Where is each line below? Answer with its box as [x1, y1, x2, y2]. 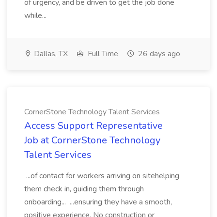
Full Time [86, 48, 118, 59]
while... [24, 10, 48, 21]
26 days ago [136, 48, 180, 59]
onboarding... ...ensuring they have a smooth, [24, 197, 172, 207]
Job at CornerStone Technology [24, 134, 160, 147]
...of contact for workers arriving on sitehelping [24, 170, 179, 181]
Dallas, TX [32, 48, 68, 59]
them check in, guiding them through [24, 184, 144, 194]
